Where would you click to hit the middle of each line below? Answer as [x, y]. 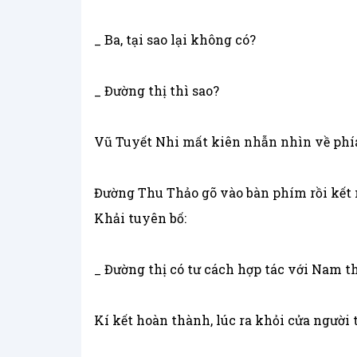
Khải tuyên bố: [140, 218]
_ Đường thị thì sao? [157, 91]
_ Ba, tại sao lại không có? [175, 40]
